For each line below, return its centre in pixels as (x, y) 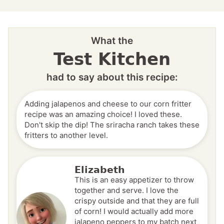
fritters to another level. (66, 135)
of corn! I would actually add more (134, 211)
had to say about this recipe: (112, 77)
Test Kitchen (112, 59)
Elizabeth (100, 170)
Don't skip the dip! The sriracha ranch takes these (112, 125)
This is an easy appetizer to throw (134, 180)
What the (112, 41)
